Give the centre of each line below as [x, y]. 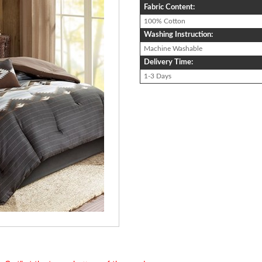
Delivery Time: [168, 62]
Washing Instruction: [178, 35]
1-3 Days [158, 76]
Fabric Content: [169, 7]
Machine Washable [173, 48]
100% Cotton [165, 21]
